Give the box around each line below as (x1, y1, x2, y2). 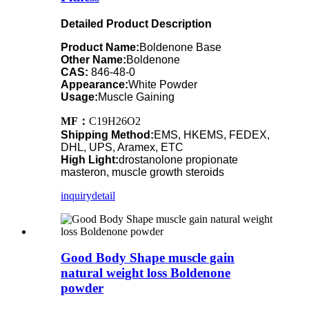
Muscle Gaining (98, 90, 175, 103)
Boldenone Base (139, 41, 221, 53)
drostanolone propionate (119, 153, 238, 166)
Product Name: (61, 41, 139, 53)
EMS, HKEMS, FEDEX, (154, 128, 270, 141)
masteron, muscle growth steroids (61, 166, 224, 178)
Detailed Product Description (61, 17, 212, 30)
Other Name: (61, 53, 126, 66)
